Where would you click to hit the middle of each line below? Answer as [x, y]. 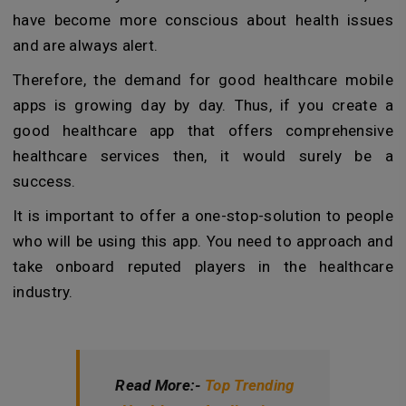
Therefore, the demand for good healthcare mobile [203, 80]
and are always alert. [86, 46]
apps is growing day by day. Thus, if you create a [203, 106]
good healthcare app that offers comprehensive [203, 131]
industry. [43, 292]
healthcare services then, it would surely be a [203, 156]
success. [44, 182]
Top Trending [250, 386]
